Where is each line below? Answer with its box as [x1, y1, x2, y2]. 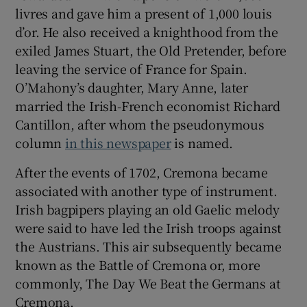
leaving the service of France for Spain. [15, 59, 247, 77]
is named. [171, 133, 233, 151]
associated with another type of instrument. [15, 181, 278, 199]
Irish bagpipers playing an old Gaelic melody [15, 199, 280, 218]
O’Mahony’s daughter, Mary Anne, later [15, 77, 249, 96]
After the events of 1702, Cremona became [15, 162, 268, 181]
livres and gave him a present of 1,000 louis [15, 3, 272, 22]
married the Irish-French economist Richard [15, 96, 281, 114]
